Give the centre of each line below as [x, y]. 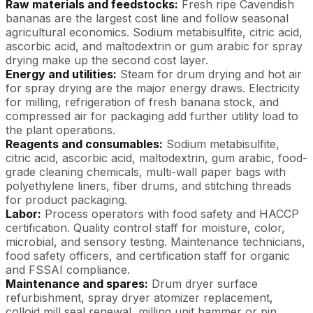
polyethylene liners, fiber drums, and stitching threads [148, 186]
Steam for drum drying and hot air [209, 74]
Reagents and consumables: [84, 144]
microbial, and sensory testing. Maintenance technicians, [155, 242]
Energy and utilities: [61, 74]
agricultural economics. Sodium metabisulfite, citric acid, [154, 32]
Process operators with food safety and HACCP [170, 214]
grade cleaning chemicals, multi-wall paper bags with [146, 172]
